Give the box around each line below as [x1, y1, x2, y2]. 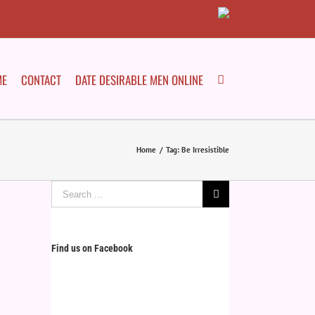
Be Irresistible [181, 145, 229, 155]
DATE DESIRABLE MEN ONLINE [75, 71, 203, 89]
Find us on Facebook [51, 243, 133, 254]
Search [51, 179, 81, 193]
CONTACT [21, 71, 61, 89]
